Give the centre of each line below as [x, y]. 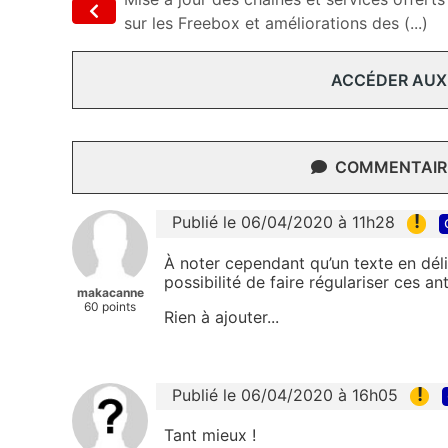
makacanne [110, 293]
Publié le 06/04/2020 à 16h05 [285, 394]
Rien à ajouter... [221, 316]
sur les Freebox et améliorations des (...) [276, 23]
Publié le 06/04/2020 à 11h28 [283, 222]
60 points [110, 307]
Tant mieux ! [210, 434]
